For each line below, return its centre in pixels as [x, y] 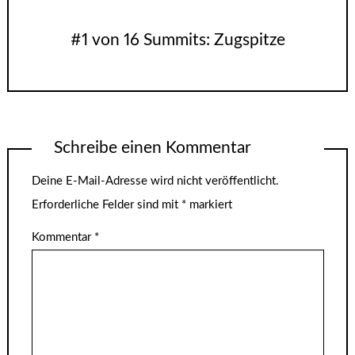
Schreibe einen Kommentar [152, 147]
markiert [209, 205]
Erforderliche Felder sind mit [106, 205]
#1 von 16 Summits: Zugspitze [177, 40]
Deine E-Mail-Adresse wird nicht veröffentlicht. [155, 181]
